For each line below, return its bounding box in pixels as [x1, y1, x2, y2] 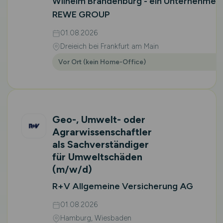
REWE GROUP [52, 9, 110, 20]
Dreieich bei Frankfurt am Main [60, 42, 159, 51]
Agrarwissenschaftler [52, 126, 152, 138]
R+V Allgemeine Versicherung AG [52, 181, 193, 192]
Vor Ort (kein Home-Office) [58, 58, 146, 66]
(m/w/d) [52, 163, 92, 175]
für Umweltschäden [52, 151, 142, 163]
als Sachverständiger [52, 138, 149, 150]
